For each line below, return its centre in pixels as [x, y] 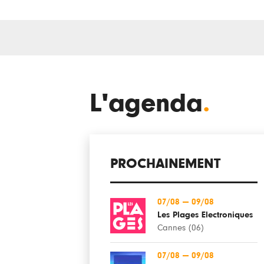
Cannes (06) [181, 228]
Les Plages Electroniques [205, 215]
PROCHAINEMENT [165, 164]
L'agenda [146, 103]
